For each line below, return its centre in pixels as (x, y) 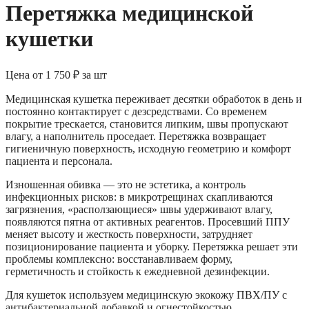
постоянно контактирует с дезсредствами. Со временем (136, 111)
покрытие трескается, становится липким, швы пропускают (147, 123)
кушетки (49, 39)
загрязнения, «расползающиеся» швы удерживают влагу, (139, 209)
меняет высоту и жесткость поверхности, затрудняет (129, 234)
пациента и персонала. (59, 161)
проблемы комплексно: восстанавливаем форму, (119, 259)
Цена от (24, 74)
